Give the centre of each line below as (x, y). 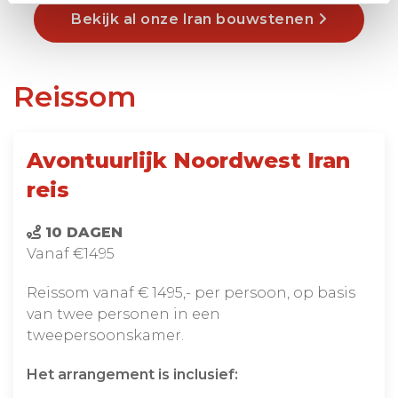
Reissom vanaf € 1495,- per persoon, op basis (191, 292)
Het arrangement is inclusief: (132, 374)
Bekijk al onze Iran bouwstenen (195, 19)
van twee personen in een (123, 314)
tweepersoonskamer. (105, 335)
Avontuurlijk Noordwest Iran (188, 160)
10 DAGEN (82, 232)
